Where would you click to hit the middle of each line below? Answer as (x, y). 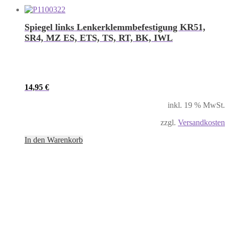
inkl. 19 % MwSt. (196, 105)
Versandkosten (201, 122)
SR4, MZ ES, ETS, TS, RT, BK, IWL (99, 38)
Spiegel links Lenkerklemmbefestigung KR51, (115, 27)
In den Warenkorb (54, 140)
